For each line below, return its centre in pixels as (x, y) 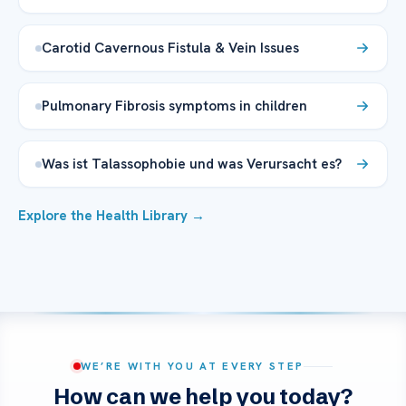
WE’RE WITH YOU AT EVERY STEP (192, 366)
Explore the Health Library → (111, 216)
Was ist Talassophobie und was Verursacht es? (192, 164)
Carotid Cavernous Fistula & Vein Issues (170, 48)
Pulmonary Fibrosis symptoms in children (174, 106)
